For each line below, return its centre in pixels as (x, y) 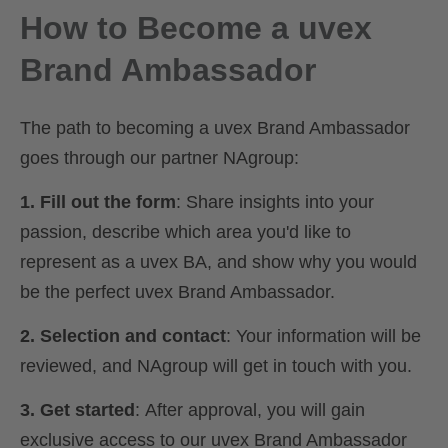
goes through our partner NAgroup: (159, 158)
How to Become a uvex (196, 28)
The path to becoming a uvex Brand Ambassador (215, 128)
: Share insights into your (275, 202)
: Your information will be (323, 336)
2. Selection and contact (123, 336)
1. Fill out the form (98, 202)
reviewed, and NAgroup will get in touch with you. (216, 366)
